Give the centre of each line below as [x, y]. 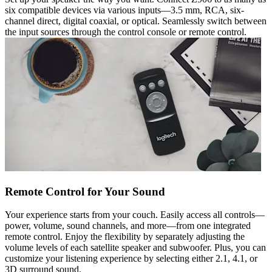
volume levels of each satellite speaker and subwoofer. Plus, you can [135, 248]
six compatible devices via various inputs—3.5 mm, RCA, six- [124, 10]
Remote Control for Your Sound [85, 191]
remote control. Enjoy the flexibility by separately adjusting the [125, 237]
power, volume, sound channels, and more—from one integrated [128, 226]
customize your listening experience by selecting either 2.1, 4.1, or [131, 259]
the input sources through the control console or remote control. [126, 32]
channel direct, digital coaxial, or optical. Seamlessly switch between [136, 21]
